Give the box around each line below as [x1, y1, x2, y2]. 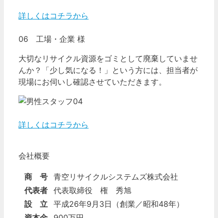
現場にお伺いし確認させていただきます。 [18, 76, 166, 87]
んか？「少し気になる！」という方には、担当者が [18, 65, 198, 75]
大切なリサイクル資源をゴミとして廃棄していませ [18, 53, 198, 63]
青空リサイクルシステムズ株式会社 [54, 171, 178, 182]
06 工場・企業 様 [18, 34, 85, 44]
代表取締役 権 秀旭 [54, 185, 131, 195]
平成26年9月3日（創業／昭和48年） [54, 199, 184, 209]
